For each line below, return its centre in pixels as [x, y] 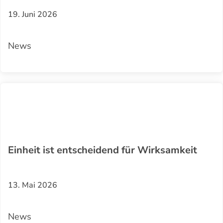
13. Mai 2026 [33, 185]
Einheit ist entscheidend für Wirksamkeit [103, 150]
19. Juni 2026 [33, 14]
